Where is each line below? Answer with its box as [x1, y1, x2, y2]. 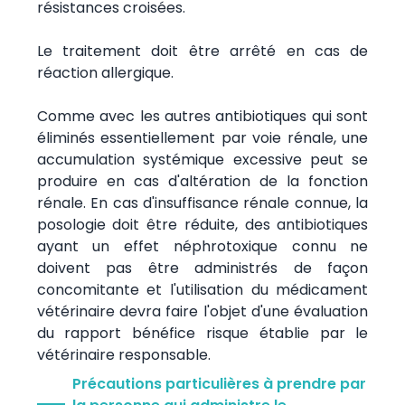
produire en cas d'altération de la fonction [36, 170, 369, 192]
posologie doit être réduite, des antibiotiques [36, 213, 369, 235]
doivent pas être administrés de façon [36, 257, 369, 278]
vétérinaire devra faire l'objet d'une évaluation [36, 300, 369, 322]
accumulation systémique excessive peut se [36, 148, 369, 170]
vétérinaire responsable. [36, 344, 211, 365]
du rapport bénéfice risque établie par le [36, 322, 369, 344]
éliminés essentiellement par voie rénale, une [36, 127, 369, 148]
